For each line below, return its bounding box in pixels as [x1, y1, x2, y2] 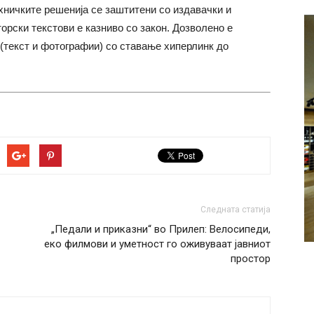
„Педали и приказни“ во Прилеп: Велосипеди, [51, 222, 271, 235]
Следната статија [200, 204, 271, 214]
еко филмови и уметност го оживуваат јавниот [44, 237, 271, 250]
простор [231, 252, 271, 265]
